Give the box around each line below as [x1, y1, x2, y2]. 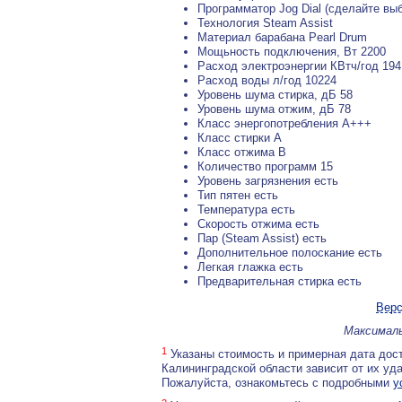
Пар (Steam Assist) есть [197, 232, 327, 245]
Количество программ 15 [197, 160, 333, 173]
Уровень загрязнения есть [197, 174, 338, 188]
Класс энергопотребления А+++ [197, 117, 371, 130]
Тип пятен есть [197, 188, 278, 202]
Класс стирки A [197, 131, 282, 144]
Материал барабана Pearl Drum [197, 31, 367, 44]
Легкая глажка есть [197, 260, 303, 274]
